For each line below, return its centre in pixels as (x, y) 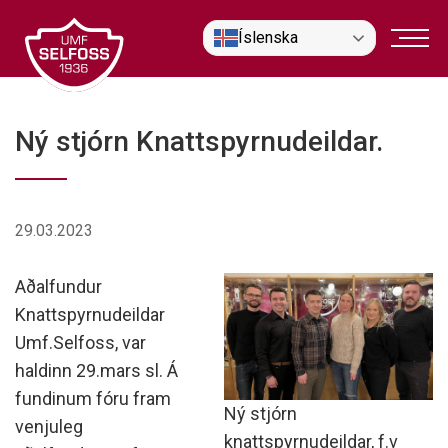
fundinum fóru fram (93, 398)
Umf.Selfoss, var (80, 342)
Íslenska (268, 37)
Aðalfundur (58, 286)
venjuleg (49, 426)
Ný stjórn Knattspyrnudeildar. (199, 141)
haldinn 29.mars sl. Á (96, 370)
